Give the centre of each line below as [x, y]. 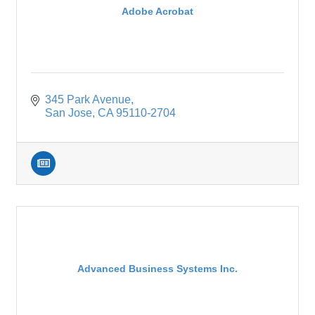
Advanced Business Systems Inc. [157, 268]
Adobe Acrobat [157, 11]
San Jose [69, 113]
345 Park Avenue [88, 100]
